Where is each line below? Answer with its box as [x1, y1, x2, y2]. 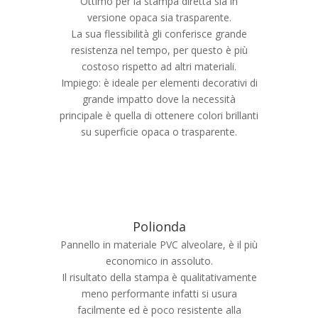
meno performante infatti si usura [81, 287, 237, 300]
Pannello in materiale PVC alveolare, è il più [60, 238, 258, 251]
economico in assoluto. [105, 254, 213, 268]
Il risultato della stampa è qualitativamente [61, 270, 257, 284]
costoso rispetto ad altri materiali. [82, 60, 236, 73]
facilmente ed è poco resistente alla [77, 303, 241, 317]
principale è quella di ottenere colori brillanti [60, 109, 258, 122]
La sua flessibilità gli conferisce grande [71, 27, 247, 40]
